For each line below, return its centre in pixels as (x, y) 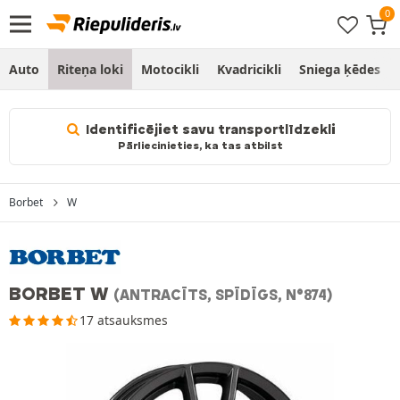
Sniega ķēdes (340, 69)
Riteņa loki (90, 69)
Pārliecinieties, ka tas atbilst (200, 146)
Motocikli (170, 69)
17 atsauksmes (124, 320)
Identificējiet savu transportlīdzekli (209, 129)
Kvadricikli (249, 69)
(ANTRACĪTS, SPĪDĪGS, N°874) (223, 295)
